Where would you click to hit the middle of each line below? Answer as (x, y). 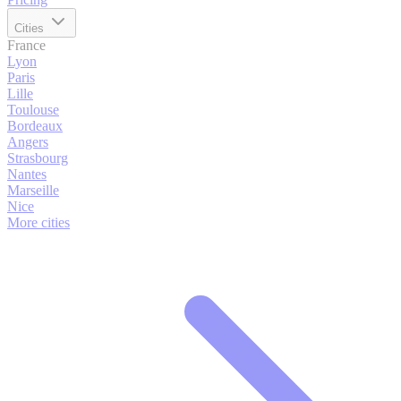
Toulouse (33, 110)
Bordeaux (35, 126)
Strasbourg (38, 158)
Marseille (33, 190)
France (26, 45)
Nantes (27, 174)
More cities (38, 222)
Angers (28, 142)
